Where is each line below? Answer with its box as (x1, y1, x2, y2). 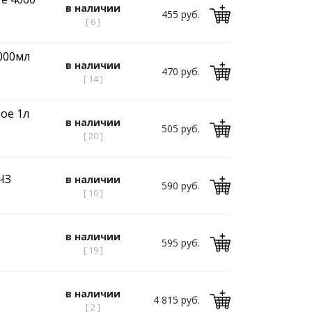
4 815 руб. (153, 293, 200, 306)
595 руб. (162, 236, 200, 249)
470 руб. (162, 65, 200, 78)
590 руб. (162, 179, 200, 192)
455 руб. (162, 8, 200, 21)
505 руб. (162, 122, 200, 135)
